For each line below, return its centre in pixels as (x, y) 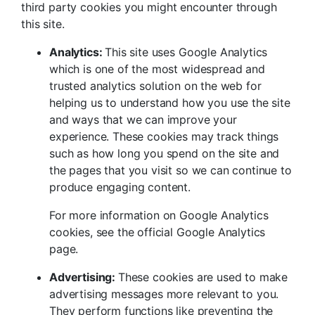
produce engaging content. (120, 187)
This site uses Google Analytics (186, 52)
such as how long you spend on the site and (165, 154)
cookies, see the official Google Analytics (157, 232)
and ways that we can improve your (143, 120)
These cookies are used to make (203, 277)
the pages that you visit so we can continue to (171, 171)
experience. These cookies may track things (164, 137)
